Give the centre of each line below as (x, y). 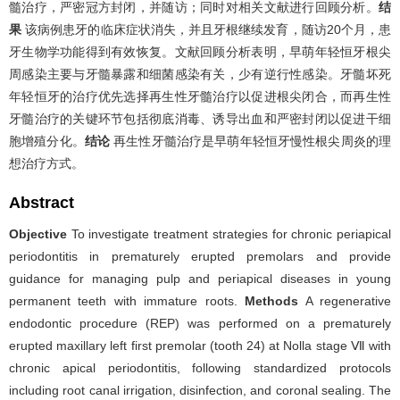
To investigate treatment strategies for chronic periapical (229, 233)
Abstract (42, 202)
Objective (38, 233)
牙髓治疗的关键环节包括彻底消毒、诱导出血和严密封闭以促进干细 (200, 118)
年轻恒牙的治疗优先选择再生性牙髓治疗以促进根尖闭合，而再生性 (200, 96)
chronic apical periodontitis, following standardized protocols (200, 367)
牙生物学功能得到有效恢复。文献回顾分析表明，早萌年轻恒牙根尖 (200, 51)
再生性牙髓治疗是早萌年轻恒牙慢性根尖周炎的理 (251, 141)
